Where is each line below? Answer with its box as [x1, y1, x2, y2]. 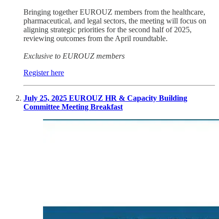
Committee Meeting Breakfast [23, 103, 123, 111]
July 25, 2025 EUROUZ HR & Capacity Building [23, 94, 187, 103]
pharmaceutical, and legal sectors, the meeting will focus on [23, 17, 206, 25]
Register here [23, 68, 64, 77]
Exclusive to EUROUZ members [23, 52, 125, 61]
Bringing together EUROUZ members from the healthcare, [23, 8, 205, 17]
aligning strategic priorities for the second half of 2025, [23, 25, 192, 34]
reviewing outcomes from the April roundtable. [23, 34, 168, 43]
